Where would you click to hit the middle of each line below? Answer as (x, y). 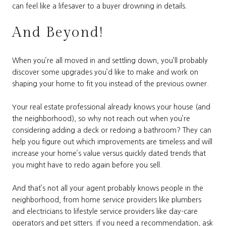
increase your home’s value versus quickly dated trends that (109, 154)
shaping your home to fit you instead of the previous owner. (110, 84)
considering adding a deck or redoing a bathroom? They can (112, 130)
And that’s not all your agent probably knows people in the (108, 188)
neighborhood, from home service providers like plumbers (107, 200)
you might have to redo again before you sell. (87, 165)
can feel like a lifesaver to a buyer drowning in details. (100, 6)
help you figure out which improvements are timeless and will (112, 142)
